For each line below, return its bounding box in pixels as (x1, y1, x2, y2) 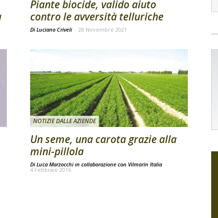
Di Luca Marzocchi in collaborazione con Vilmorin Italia (30, 161, 163, 168)
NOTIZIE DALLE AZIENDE (33, 117, 96, 125)
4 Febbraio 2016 (30, 166, 71, 173)
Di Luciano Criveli (30, 26, 73, 33)
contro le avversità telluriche (30, 10, 163, 23)
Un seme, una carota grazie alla (30, 132, 177, 146)
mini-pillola (30, 145, 84, 158)
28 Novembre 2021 (78, 26, 127, 33)
